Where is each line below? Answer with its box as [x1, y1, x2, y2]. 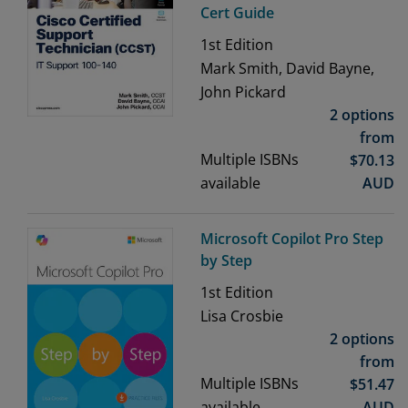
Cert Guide [200, 3, 274, 24]
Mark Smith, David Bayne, [200, 58, 374, 79]
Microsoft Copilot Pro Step [200, 229, 383, 250]
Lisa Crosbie [200, 306, 283, 327]
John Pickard [200, 82, 286, 103]
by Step [200, 250, 252, 271]
